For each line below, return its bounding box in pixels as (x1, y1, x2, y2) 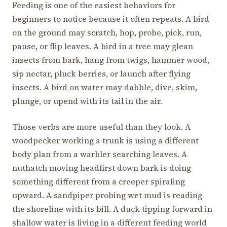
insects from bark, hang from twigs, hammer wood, (12, 54, 209, 65)
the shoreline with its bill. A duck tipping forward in (12, 203, 212, 214)
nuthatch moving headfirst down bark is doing (12, 162, 191, 173)
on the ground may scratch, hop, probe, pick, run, (12, 26, 202, 38)
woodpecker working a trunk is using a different (12, 134, 199, 146)
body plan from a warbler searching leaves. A (12, 148, 187, 160)
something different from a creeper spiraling (12, 175, 185, 187)
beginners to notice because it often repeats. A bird (12, 13, 209, 24)
